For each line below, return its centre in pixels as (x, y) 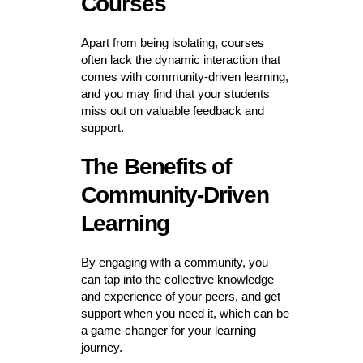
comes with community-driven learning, (184, 77)
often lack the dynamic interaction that (180, 60)
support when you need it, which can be (185, 314)
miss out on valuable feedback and (172, 111)
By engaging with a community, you (174, 263)
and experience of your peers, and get (180, 297)
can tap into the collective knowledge (177, 280)
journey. (101, 348)
